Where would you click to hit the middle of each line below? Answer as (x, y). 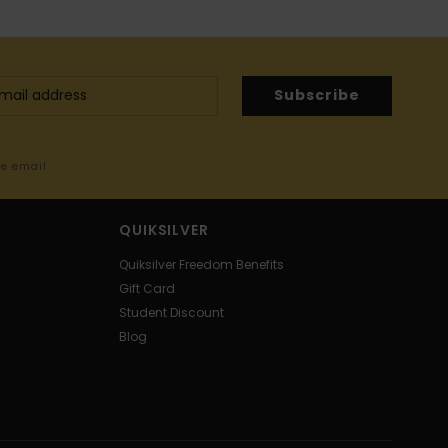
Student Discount (172, 312)
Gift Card (147, 288)
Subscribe (317, 95)
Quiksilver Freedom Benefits (202, 264)
